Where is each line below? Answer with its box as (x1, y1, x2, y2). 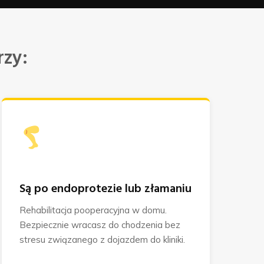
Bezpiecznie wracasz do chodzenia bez (19, 219, 180, 230)
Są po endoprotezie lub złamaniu (19, 179, 192, 199)
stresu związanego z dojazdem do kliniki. (19, 233, 185, 245)
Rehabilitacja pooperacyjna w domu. (19, 204, 167, 216)
